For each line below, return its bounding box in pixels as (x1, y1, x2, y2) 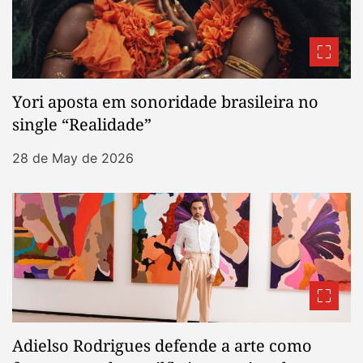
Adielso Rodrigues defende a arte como (12, 335, 312, 357)
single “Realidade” (12, 113, 152, 136)
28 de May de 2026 (12, 150, 134, 167)
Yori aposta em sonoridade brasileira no (12, 91, 318, 113)
